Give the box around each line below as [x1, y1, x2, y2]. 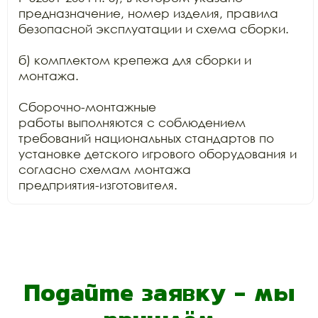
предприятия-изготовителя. [18, 177, 177, 192]
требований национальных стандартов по [18, 131, 274, 146]
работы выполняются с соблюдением [18, 115, 246, 130]
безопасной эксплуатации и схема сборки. [18, 21, 289, 36]
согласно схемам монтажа [18, 162, 191, 177]
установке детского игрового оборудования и [18, 146, 297, 161]
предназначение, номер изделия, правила [18, 6, 278, 21]
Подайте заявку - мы [23, 275, 295, 310]
